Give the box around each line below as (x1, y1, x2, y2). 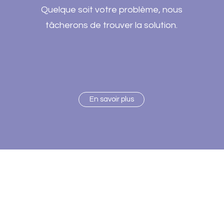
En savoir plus (89, 95, 134, 103)
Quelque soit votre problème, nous (40, 5, 182, 14)
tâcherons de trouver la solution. (45, 20, 178, 30)
